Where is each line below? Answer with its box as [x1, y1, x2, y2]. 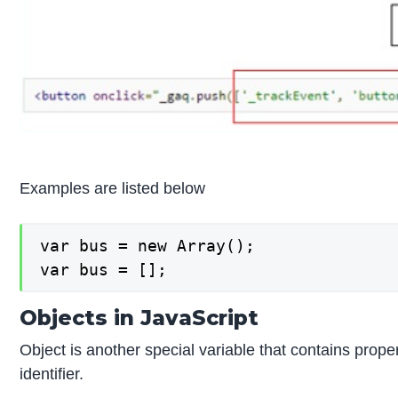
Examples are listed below [20, 179, 206, 198]
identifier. [20, 364, 84, 383]
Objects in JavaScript [20, 304, 259, 330]
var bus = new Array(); [40, 236, 256, 256]
